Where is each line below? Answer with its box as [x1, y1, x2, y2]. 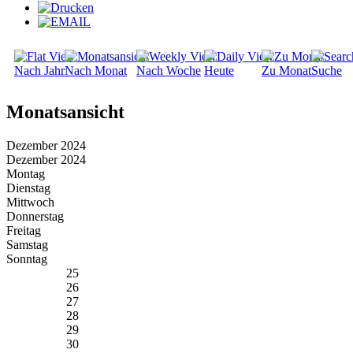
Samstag [6, 238, 48, 252]
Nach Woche [136, 64, 201, 78]
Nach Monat [65, 64, 127, 78]
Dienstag [6, 181, 50, 195]
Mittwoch [6, 195, 54, 210]
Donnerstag [6, 210, 64, 224]
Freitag [6, 224, 41, 238]
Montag [6, 167, 45, 181]
